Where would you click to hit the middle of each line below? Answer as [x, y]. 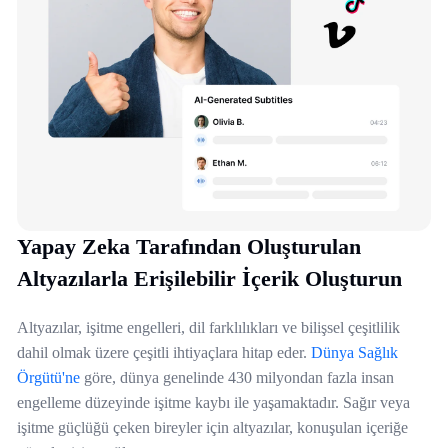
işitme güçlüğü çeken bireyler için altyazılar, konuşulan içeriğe [212, 428]
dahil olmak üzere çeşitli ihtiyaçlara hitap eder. [164, 353]
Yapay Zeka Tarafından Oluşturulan [189, 247]
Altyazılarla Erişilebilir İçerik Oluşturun [209, 279]
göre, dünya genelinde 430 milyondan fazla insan [237, 378]
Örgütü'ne [48, 378]
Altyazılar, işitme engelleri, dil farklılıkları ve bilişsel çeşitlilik [208, 328]
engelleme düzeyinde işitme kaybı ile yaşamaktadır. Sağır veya [213, 403]
